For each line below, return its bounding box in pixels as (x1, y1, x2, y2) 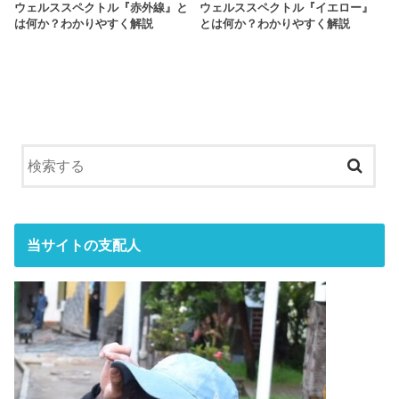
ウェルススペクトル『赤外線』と (14, 2, 189, 15)
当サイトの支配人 (26, 237, 141, 254)
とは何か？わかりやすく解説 (199, 18, 350, 31)
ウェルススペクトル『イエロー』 (199, 2, 373, 15)
